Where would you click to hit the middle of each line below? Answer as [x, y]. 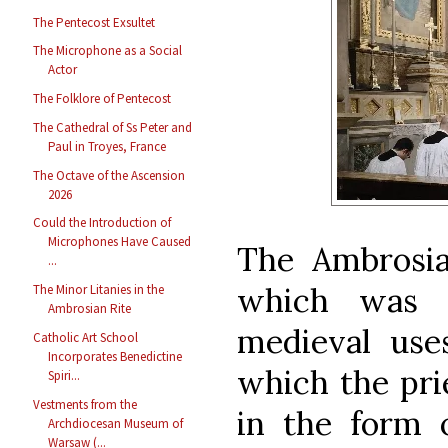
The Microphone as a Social [108, 51]
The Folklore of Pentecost [102, 99]
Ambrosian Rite [90, 309]
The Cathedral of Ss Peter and [113, 127]
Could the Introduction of [102, 223]
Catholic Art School [86, 337]
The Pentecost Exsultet [94, 22]
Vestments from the [85, 404]
